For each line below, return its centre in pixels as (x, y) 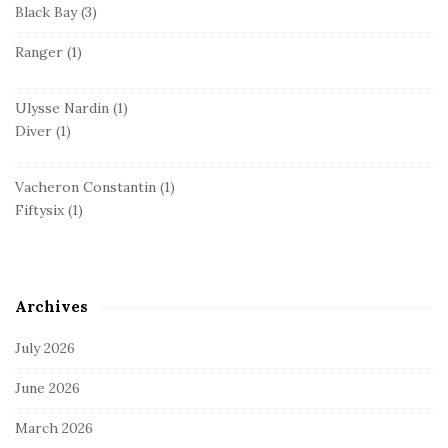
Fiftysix (39, 209)
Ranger (39, 51)
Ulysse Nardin (62, 107)
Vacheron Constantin (85, 186)
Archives (51, 306)
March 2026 (54, 427)
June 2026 (47, 387)
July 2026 (45, 347)
